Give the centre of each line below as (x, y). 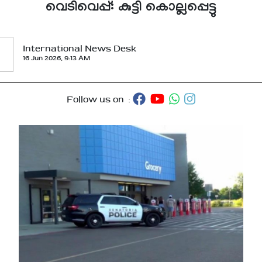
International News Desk (80, 49)
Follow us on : (100, 99)
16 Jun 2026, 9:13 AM (56, 58)
